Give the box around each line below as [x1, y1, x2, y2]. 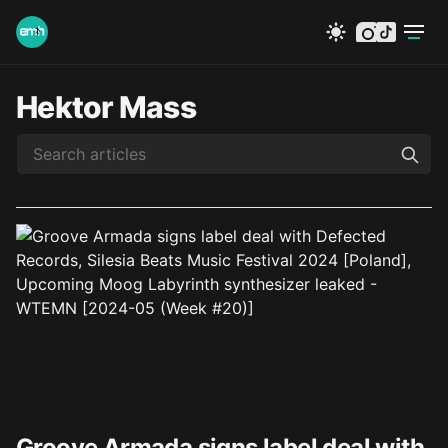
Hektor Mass [16, 89, 196, 125]
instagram [355, 22, 420, 39]
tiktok [375, 22, 412, 39]
